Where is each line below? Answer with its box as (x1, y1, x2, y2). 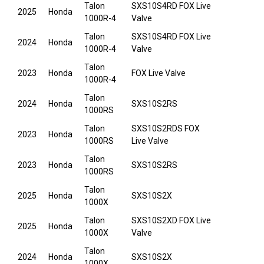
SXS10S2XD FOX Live (131, 216, 211, 226)
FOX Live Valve (131, 68, 186, 78)
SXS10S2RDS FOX (131, 124, 200, 134)
